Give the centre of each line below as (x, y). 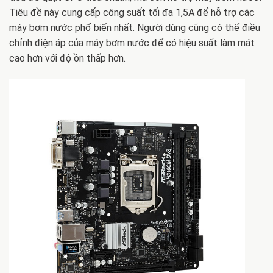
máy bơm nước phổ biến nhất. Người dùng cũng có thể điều (135, 28)
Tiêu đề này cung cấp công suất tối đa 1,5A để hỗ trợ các (132, 13)
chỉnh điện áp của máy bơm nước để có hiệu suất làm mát (132, 43)
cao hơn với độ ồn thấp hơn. (67, 58)
